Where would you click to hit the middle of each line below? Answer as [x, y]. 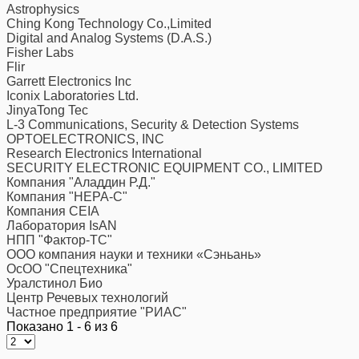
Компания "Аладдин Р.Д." [81, 183]
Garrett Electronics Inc [69, 82]
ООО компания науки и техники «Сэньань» [134, 255]
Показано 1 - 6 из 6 [62, 327]
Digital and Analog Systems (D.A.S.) [109, 38]
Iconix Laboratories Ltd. [73, 96]
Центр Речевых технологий [87, 298]
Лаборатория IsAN [62, 226]
